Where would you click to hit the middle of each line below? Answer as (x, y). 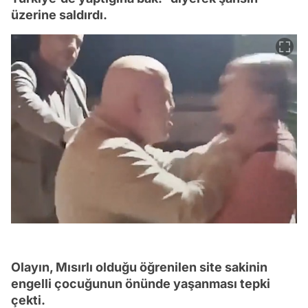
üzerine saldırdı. (59, 15)
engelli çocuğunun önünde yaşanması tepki (141, 283)
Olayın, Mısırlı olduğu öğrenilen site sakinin (139, 267)
